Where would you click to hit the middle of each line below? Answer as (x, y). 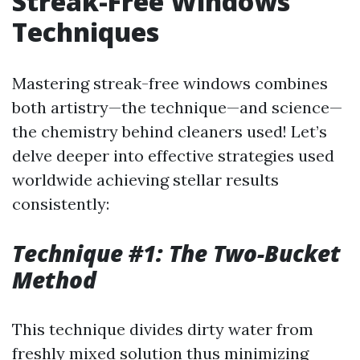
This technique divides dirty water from (163, 329)
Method (54, 280)
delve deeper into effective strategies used (173, 155)
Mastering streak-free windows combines (170, 83)
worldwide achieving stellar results (145, 180)
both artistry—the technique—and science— (177, 107)
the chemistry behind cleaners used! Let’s (170, 131)
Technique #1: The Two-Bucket (176, 253)
